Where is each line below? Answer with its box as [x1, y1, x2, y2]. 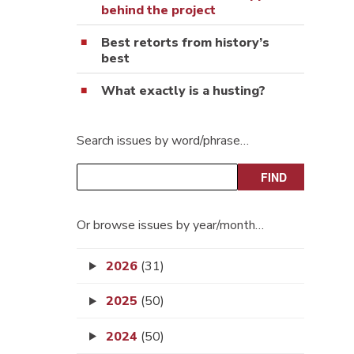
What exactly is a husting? [101, 81, 265, 100]
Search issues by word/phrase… [77, 131, 249, 149]
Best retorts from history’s [101, 33, 269, 51]
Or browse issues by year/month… [77, 216, 264, 234]
